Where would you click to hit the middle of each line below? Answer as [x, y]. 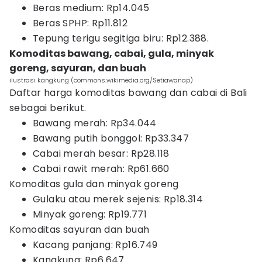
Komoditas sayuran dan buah [80, 230]
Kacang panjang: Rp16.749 [95, 245]
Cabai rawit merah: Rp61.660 [101, 169]
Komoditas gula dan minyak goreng [94, 184]
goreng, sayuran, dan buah [78, 68]
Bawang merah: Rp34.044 [95, 123]
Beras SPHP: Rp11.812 [80, 23]
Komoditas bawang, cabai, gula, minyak [112, 54]
